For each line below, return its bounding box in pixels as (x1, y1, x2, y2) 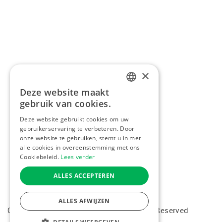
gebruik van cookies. (20, 98, 111, 110)
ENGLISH (129, 125, 151, 132)
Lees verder (60, 153, 95, 161)
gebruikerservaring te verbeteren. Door (20, 124, 135, 133)
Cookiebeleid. (20, 153, 59, 161)
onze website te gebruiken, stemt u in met (20, 134, 141, 142)
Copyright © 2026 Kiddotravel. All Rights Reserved (7, 205, 193, 216)
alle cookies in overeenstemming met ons (20, 143, 140, 152)
